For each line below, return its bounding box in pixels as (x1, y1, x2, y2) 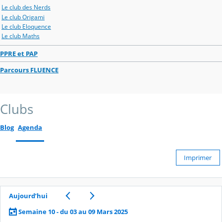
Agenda (18, 123, 42, 132)
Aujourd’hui (8, 191, 48, 201)
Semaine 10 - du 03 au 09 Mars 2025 (18, 207, 128, 217)
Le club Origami (1, 12, 45, 21)
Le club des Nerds (1, 3, 51, 12)
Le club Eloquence (1, 22, 51, 31)
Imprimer (184, 153, 212, 163)
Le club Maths (1, 31, 40, 40)
